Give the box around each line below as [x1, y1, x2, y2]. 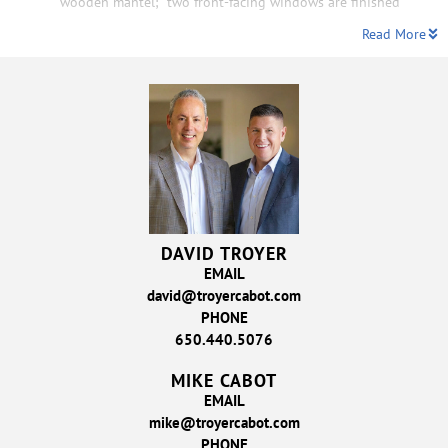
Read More [362, 24, 426, 43]
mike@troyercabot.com [148, 413, 300, 433]
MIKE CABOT [171, 369, 277, 393]
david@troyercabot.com [147, 286, 301, 306]
